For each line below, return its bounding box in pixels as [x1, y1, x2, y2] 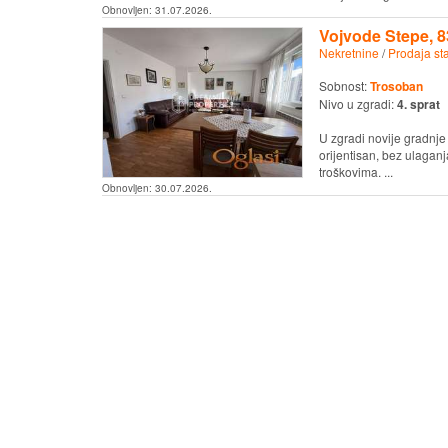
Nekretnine [318, 44, 379, 62]
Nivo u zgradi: [318, 95, 397, 113]
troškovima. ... [318, 163, 393, 181]
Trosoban [369, 77, 423, 96]
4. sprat [396, 95, 440, 114]
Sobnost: [318, 77, 370, 95]
